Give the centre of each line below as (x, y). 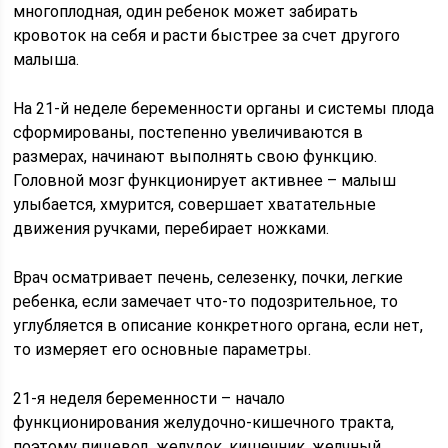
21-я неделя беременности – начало (149, 398)
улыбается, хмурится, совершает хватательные (195, 204)
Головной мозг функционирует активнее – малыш (205, 180)
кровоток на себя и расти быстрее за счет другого (207, 35)
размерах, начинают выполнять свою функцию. (195, 156)
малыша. (46, 59)
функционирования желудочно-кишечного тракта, (204, 422)
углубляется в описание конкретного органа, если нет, (218, 325)
